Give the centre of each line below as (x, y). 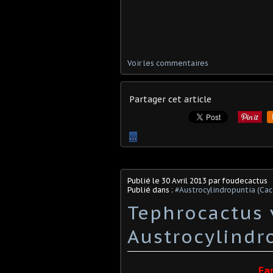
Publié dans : (151, 190)
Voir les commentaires (168, 63)
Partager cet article (170, 99)
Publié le (144, 180)
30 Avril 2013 (184, 180)
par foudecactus (237, 180)
